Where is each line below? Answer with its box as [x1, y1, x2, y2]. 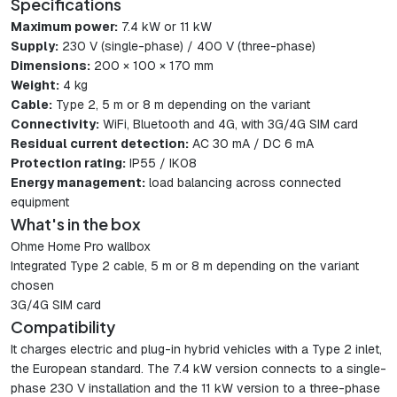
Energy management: [11, 175, 145, 191]
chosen [11, 277, 54, 294]
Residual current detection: [11, 136, 189, 152]
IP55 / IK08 [126, 155, 197, 172]
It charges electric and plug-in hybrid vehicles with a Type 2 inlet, [11, 341, 382, 358]
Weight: [11, 77, 59, 94]
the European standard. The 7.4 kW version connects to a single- [11, 361, 386, 378]
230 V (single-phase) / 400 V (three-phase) [58, 38, 315, 55]
